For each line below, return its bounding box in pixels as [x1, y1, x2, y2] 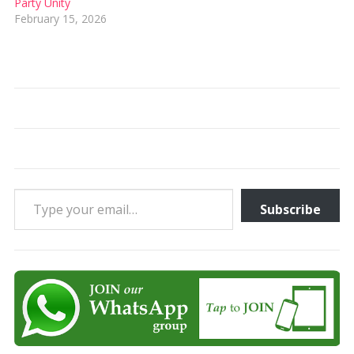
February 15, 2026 [13, 10, 107, 26]
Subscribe [260, 200, 322, 218]
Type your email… [13, 179, 54, 197]
